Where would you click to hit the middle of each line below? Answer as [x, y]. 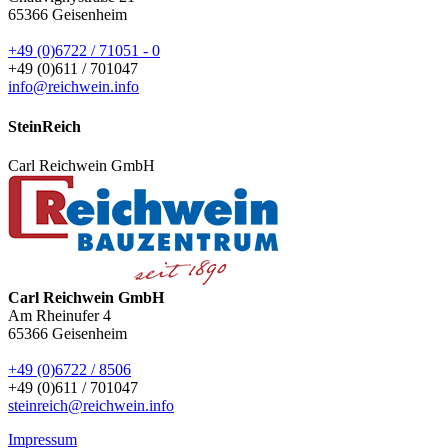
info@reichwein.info [73, 87]
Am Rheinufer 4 [59, 315]
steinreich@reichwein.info [91, 405]
